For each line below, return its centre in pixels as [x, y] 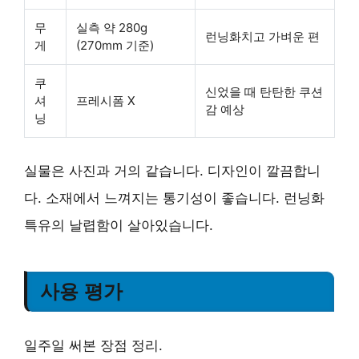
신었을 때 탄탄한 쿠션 [264, 91]
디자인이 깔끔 [250, 170]
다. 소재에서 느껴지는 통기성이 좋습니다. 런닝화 [174, 198]
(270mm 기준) [115, 45]
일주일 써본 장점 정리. [93, 345]
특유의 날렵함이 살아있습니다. [119, 225]
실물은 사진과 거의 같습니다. [116, 170]
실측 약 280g [112, 27]
